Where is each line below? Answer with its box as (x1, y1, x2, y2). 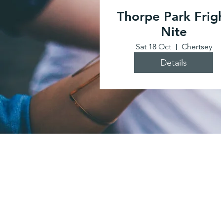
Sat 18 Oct (135, 42, 171, 51)
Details (160, 57, 187, 68)
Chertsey (181, 42, 212, 51)
